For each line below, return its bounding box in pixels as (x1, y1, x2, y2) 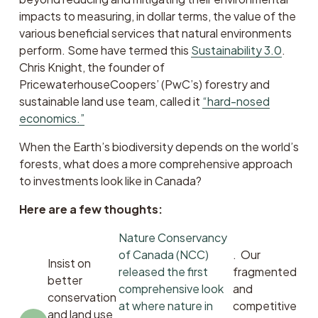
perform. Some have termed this (18, 42, 191, 57)
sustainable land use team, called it (18, 93, 202, 109)
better (47, 272, 82, 287)
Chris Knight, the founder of (18, 59, 165, 75)
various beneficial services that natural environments (18, 25, 292, 40)
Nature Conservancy (118, 229, 227, 245)
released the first (118, 263, 208, 279)
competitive (233, 297, 297, 313)
